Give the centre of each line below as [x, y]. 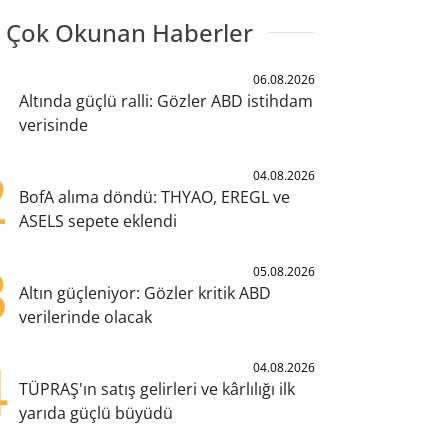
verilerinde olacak [85, 316]
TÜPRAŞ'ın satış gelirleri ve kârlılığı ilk [156, 388]
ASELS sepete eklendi [97, 220]
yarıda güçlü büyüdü [95, 412]
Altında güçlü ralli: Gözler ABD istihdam [165, 100]
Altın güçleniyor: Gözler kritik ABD [144, 292]
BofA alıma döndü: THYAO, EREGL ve [154, 196]
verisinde [53, 124]
